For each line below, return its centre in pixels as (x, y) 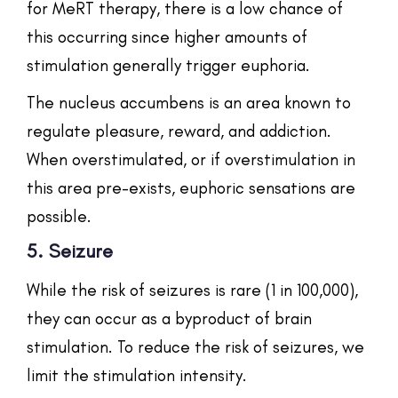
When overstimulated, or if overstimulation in (191, 159)
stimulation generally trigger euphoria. (168, 65)
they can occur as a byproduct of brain (169, 318)
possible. (59, 216)
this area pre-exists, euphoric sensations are (191, 187)
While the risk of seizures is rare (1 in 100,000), (192, 290)
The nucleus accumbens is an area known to (189, 102)
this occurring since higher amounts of (167, 36)
